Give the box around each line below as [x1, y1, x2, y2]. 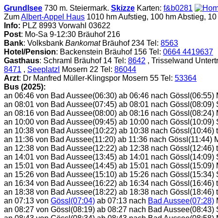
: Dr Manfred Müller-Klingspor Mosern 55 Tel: [19, 74, 175, 82]
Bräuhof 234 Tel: [100, 39, 161, 47]
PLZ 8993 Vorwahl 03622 [22, 21, 110, 30]
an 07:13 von [4, 197, 51, 205]
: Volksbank [23, 39, 65, 47]
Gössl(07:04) [51, 197, 95, 205]
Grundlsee [4, 4, 42, 12]
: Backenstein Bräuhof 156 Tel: [56, 48, 163, 56]
